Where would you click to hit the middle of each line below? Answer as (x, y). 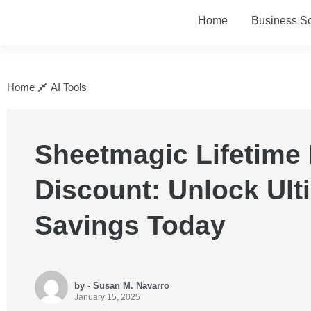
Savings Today (130, 225)
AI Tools (69, 87)
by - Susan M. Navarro (122, 285)
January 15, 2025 (107, 297)
